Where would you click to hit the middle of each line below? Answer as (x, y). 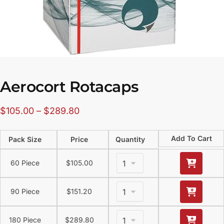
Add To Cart (191, 138)
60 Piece (25, 163)
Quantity (130, 139)
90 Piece (25, 191)
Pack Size (25, 139)
